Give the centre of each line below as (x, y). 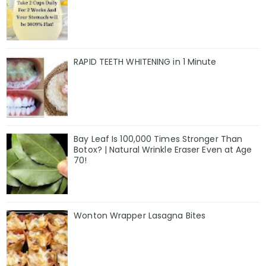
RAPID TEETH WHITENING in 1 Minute (145, 61)
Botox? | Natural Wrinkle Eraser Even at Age (163, 149)
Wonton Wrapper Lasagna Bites (140, 216)
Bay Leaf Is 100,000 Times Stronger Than (158, 139)
